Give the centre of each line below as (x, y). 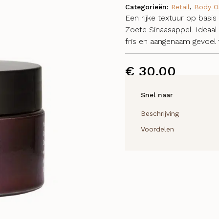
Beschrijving (160, 113)
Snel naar (157, 95)
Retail (180, 7)
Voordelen (157, 129)
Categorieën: (148, 7)
